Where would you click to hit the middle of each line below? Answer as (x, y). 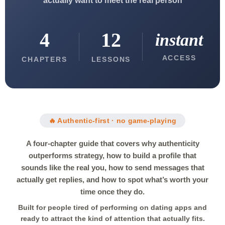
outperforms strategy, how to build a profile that (113, 155)
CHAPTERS (44, 59)
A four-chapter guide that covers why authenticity (113, 143)
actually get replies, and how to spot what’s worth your (113, 180)
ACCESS (179, 58)
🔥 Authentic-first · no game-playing (113, 121)
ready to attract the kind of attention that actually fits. (113, 218)
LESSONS (111, 59)
